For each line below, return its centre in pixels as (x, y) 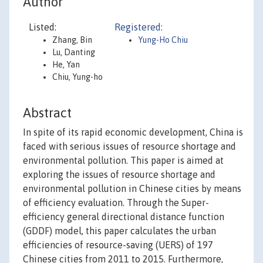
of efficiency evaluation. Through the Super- (116, 203)
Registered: (139, 27)
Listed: (43, 27)
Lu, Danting (74, 52)
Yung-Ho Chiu (163, 40)
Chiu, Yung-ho (77, 77)
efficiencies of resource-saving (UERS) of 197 (118, 245)
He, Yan (66, 65)
